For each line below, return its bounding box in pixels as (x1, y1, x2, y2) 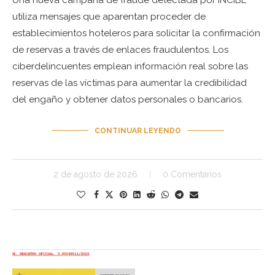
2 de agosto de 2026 (53, 169, 137, 179)
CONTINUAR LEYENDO (94, 126, 181, 135)
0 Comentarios (163, 169, 222, 179)
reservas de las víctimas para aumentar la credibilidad (12, 77, 247, 88)
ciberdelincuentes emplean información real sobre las (12, 60, 248, 72)
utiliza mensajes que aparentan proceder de (12, 10, 206, 22)
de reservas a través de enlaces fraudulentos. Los (12, 44, 228, 55)
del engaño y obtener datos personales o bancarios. (12, 93, 243, 105)
